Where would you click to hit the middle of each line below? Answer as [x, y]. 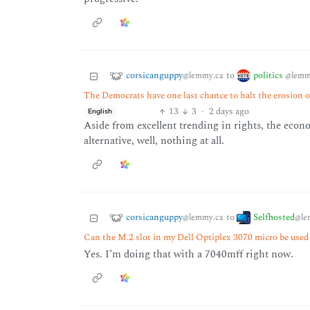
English [100, 112]
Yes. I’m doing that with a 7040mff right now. [188, 255]
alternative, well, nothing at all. [154, 141]
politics [269, 75]
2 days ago [229, 112]
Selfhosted [274, 217]
